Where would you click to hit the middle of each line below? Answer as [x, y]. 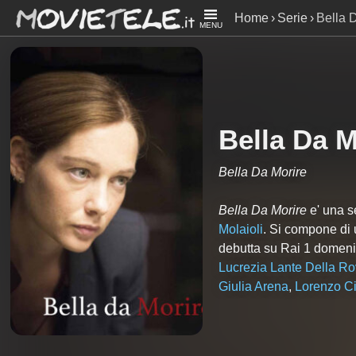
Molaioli [240, 229]
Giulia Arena [253, 286]
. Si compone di [308, 229]
